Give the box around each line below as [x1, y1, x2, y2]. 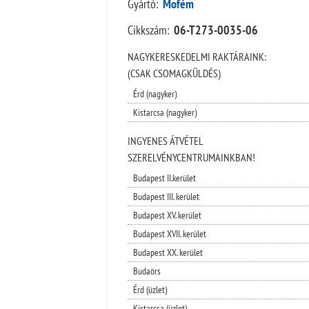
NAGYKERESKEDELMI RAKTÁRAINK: [127, 49, 266, 63]
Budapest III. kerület [132, 190, 199, 203]
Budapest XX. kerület [132, 246, 203, 259]
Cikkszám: [127, 21, 170, 38]
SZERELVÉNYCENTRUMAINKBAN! [127, 150, 255, 164]
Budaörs [132, 264, 161, 277]
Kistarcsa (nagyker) [132, 106, 197, 119]
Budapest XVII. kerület [132, 227, 206, 240]
